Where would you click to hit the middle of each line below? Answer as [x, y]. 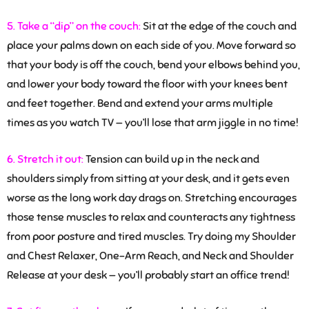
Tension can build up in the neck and [171, 160]
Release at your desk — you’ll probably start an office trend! [148, 276]
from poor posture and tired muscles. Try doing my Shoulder [151, 237]
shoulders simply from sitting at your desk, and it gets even [148, 179]
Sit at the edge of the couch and [219, 27]
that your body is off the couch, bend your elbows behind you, [153, 65]
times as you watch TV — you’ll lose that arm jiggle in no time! [153, 123]
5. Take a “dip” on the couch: [74, 27]
